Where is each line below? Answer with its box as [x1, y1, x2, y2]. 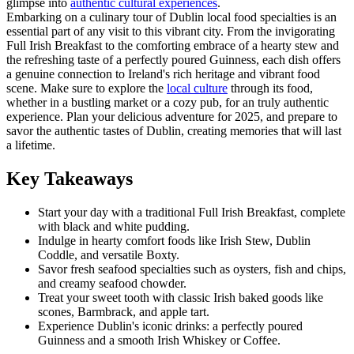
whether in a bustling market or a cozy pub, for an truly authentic [6, 95, 329, 109]
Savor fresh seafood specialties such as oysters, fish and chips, [38, 262, 346, 276]
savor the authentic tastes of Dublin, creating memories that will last [6, 123, 341, 137]
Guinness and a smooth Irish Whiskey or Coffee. [38, 333, 281, 347]
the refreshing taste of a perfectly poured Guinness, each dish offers [6, 52, 341, 66]
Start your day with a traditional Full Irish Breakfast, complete [38, 205, 345, 219]
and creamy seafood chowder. [38, 276, 186, 290]
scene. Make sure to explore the [6, 81, 167, 95]
